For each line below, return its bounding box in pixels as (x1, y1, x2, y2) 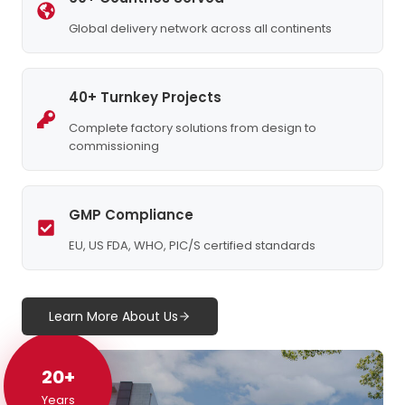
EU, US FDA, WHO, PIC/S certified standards (69, 237, 316, 255)
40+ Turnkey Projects (69, 88, 221, 108)
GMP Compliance (69, 205, 193, 225)
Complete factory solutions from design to (69, 119, 316, 137)
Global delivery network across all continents (69, 20, 332, 38)
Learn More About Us (49, 307, 178, 326)
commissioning (69, 137, 159, 155)
